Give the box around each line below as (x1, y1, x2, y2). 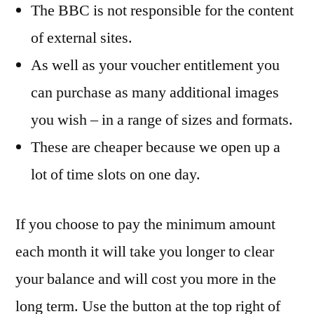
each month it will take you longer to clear (15, 242, 274, 262)
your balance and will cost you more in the (15, 269, 276, 289)
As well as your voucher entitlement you (31, 55, 280, 76)
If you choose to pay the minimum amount (15, 214, 275, 235)
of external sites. (31, 28, 132, 48)
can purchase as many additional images (31, 83, 279, 103)
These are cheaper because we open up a (31, 137, 280, 158)
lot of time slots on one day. (31, 165, 200, 185)
